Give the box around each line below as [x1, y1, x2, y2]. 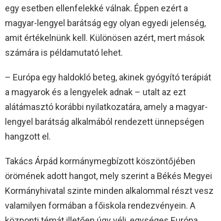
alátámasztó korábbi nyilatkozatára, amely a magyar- [5, 101, 208, 112]
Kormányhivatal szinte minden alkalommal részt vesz [5, 185, 214, 196]
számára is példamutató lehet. [5, 47, 123, 58]
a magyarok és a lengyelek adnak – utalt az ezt [5, 86, 186, 97]
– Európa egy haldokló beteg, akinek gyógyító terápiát [5, 72, 211, 82]
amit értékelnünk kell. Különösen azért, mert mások [5, 32, 205, 43]
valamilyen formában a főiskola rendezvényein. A [5, 200, 195, 211]
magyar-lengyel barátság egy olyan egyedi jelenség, [5, 17, 206, 28]
